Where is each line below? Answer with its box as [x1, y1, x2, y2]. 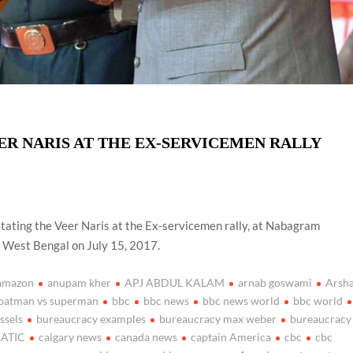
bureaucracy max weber [159, 311, 277, 325]
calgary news [39, 329, 102, 344]
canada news [115, 329, 178, 344]
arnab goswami [238, 275, 313, 289]
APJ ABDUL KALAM [124, 275, 225, 289]
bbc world [293, 293, 344, 307]
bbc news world [203, 293, 281, 307]
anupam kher [47, 275, 112, 289]
